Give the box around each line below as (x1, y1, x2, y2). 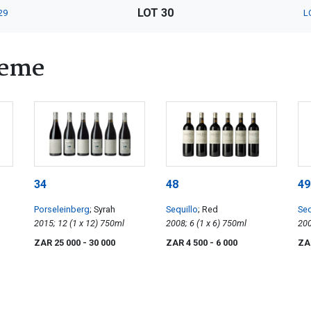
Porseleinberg (34, 204, 90, 215)
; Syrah (90, 204, 115, 215)
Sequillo (166, 204, 198, 215)
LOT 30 (137, 6, 174, 19)
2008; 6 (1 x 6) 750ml (222, 218, 246, 229)
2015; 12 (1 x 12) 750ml (100, 218, 124, 229)
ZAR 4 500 (166, 237, 210, 249)
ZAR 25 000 (34, 237, 83, 249)
